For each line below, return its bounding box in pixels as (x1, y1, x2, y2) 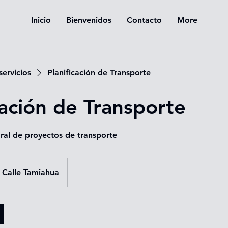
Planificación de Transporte (47, 67, 151, 77)
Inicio (31, 15, 51, 25)
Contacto (126, 15, 162, 25)
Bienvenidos (66, 15, 111, 25)
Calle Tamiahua (2, 167, 59, 177)
